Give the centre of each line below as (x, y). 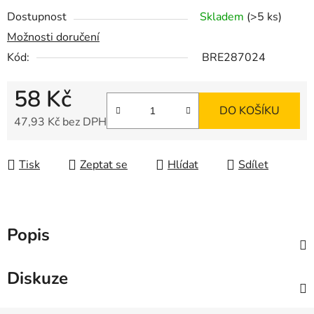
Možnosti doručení (53, 37)
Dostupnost (37, 17)
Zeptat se (104, 165)
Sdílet (253, 165)
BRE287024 (234, 58)
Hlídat (183, 165)
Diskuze (37, 279)
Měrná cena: (44, 144)
